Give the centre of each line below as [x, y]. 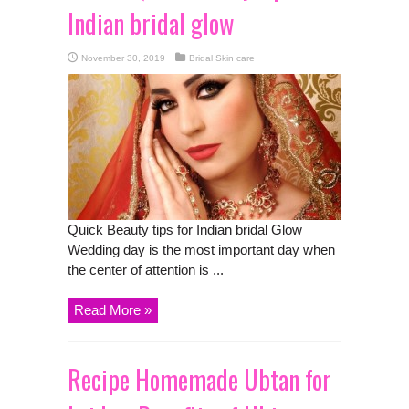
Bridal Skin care [222, 58]
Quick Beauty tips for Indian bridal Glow [185, 229]
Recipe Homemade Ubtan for [199, 379]
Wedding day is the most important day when [201, 249]
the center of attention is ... [146, 269]
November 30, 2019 [123, 58]
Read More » [113, 309]
